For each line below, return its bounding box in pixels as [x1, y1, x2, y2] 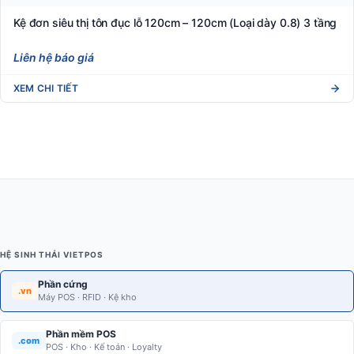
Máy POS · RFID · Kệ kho [38, 291, 137, 303]
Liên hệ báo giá [13, 50, 94, 64]
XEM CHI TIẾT [13, 81, 78, 94]
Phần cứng [38, 277, 88, 290]
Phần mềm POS [46, 327, 116, 340]
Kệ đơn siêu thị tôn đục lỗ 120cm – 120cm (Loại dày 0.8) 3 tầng [13, 15, 337, 29]
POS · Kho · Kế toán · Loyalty [46, 341, 162, 352]
